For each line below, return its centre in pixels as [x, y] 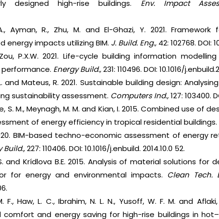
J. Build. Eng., [134, 43]
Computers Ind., [140, 96]
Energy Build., [78, 69]
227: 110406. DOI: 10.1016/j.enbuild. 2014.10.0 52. [106, 149]
